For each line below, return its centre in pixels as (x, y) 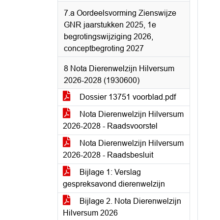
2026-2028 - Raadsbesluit (108, 155)
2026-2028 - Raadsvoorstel (110, 126)
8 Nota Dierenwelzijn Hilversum (119, 69)
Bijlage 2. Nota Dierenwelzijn (129, 201)
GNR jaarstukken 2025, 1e (110, 25)
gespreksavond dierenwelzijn (114, 184)
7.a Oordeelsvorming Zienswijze (120, 13)
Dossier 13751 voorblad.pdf (127, 97)
